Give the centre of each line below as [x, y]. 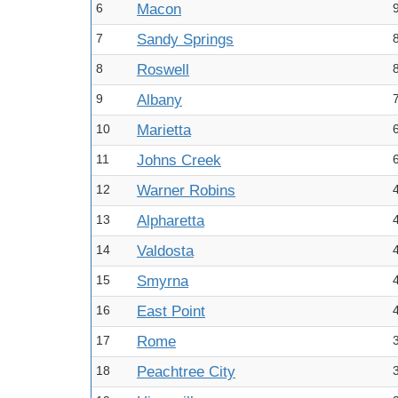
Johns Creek [179, 160]
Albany [159, 100]
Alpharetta [171, 221]
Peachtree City [186, 372]
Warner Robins [186, 191]
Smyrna [163, 281]
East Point [171, 311]
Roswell [163, 70]
